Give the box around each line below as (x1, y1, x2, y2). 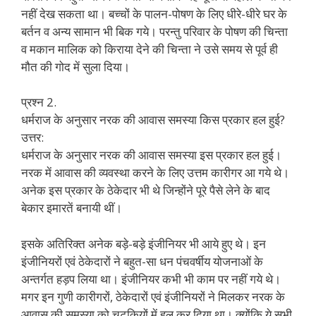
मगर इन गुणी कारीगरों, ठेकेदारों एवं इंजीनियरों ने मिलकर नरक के (21, 288, 285, 305)
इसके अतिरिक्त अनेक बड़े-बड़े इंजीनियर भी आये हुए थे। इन (21, 235, 266, 252)
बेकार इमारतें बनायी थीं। (21, 200, 122, 216)
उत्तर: (21, 129, 44, 145)
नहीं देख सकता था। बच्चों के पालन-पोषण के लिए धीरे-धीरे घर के (21, 5, 287, 22)
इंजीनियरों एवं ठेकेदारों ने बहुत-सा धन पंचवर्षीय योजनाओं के (21, 253, 263, 269)
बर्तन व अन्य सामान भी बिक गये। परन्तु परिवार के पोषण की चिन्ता (21, 23, 288, 39)
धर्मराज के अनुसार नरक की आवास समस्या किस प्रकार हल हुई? (21, 111, 285, 128)
